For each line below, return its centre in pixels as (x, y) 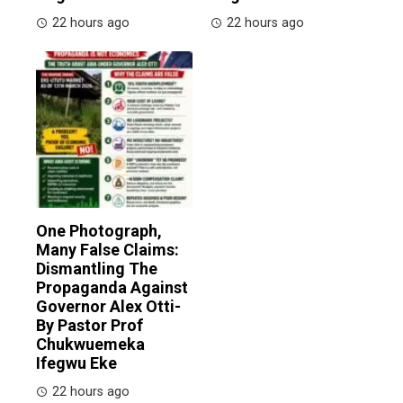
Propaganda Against (112, 287)
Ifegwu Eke (76, 363)
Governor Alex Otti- (108, 306)
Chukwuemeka (90, 344)
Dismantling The (97, 268)
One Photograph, (99, 230)
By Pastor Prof (90, 325)
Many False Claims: (107, 249)
